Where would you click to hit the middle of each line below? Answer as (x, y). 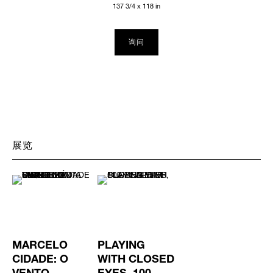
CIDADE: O (40, 260)
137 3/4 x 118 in (136, 6)
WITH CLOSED (136, 260)
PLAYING (122, 246)
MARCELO (40, 246)
